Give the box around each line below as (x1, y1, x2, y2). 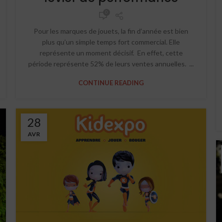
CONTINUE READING (78, 79, 144, 87)
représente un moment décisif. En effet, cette (39, 49, 183, 57)
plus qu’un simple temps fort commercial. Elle (42, 38, 180, 46)
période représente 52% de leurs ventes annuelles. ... (28, 59, 194, 68)
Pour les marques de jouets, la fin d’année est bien (34, 27, 188, 35)
